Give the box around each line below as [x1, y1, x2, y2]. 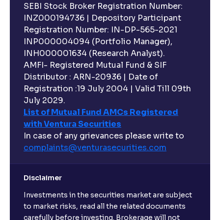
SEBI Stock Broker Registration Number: [24, 1, 183, 11]
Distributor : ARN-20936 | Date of [24, 72, 158, 82]
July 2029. [24, 95, 65, 106]
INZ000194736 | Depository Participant [24, 13, 181, 23]
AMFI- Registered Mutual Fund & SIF [24, 60, 166, 70]
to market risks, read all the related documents [24, 202, 186, 211]
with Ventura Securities [24, 119, 121, 129]
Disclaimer [24, 173, 62, 182]
